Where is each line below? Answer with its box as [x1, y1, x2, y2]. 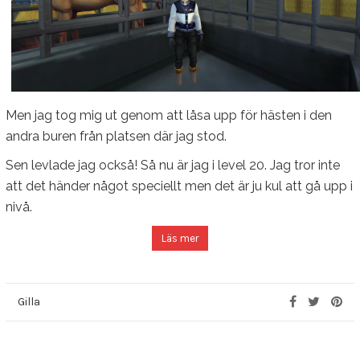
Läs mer [162, 231, 198, 244]
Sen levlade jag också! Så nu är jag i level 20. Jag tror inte [6, 157, 340, 173]
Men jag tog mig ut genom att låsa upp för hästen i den [6, 107, 332, 123]
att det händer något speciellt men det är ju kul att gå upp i [6, 178, 353, 194]
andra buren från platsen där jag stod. [6, 128, 230, 144]
